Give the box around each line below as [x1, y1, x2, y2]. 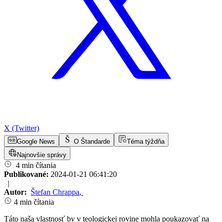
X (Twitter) [4, 124, 39, 133]
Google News [17, 138, 55, 146]
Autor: [4, 188, 29, 197]
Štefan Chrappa [31, 188, 79, 197]
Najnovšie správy [17, 151, 66, 159]
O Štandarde [74, 138, 110, 146]
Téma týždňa [127, 138, 165, 146]
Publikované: [4, 170, 51, 179]
